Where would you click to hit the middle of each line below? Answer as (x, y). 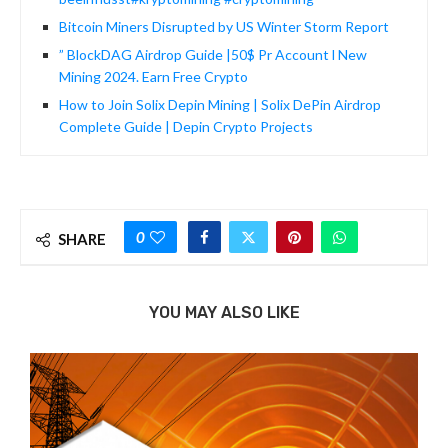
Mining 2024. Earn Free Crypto (153, 77)
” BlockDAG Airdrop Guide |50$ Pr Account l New (213, 55)
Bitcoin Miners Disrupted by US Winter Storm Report (224, 27)
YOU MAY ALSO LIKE (224, 313)
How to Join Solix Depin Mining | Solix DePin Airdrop (220, 105)
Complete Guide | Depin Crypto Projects (186, 127)
